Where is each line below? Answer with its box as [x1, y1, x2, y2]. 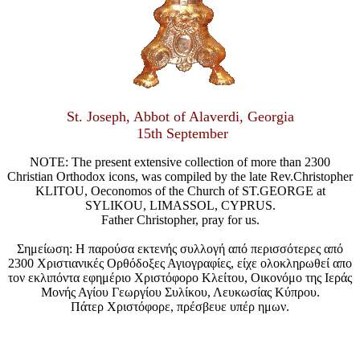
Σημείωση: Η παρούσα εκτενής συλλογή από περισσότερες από [17, 242, 343, 256]
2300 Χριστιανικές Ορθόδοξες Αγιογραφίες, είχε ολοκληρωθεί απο [8, 256, 352, 270]
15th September [132, 125, 228, 141]
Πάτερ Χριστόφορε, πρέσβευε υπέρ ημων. [71, 300, 289, 313]
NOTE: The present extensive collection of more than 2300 [30, 155, 330, 169]
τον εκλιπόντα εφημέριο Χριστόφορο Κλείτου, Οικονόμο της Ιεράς [8, 271, 352, 284]
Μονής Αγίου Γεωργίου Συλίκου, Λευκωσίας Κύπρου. [40, 285, 320, 299]
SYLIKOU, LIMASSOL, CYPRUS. [84, 198, 276, 212]
